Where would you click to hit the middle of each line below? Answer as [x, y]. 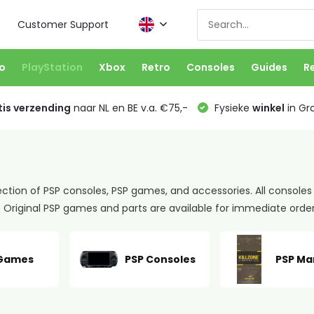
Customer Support [63, 24]
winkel [268, 108]
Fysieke [232, 108]
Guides [269, 67]
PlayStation [52, 67]
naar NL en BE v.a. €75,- [129, 108]
